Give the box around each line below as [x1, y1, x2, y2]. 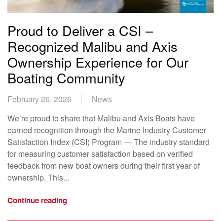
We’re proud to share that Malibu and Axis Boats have [7, 112, 195, 124]
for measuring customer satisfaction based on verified [7, 148, 193, 160]
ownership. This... [7, 172, 69, 184]
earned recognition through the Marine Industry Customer [7, 124, 206, 136]
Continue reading [7, 194, 67, 206]
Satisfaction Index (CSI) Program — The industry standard [7, 136, 210, 148]
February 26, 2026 [7, 93, 72, 105]
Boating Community [7, 68, 125, 88]
